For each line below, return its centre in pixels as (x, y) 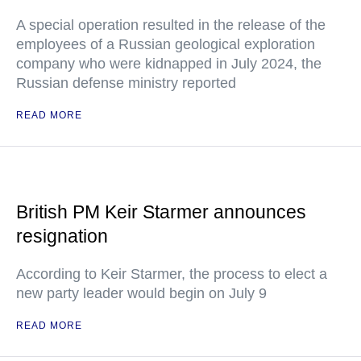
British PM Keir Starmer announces (161, 212)
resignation (62, 237)
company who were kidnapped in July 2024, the (169, 64)
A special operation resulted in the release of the (171, 25)
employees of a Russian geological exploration (166, 45)
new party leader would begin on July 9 (141, 294)
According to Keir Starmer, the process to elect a (172, 274)
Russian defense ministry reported (126, 83)
